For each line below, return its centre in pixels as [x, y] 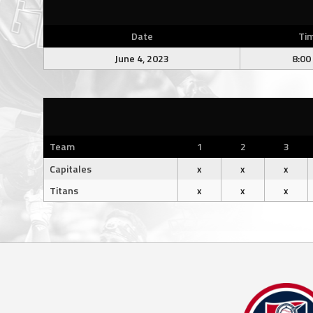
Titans [64, 190]
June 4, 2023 [142, 58]
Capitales [71, 169]
